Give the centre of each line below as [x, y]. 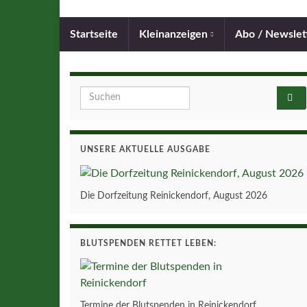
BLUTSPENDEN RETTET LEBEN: [148, 243]
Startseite [94, 34]
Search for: [106, 94]
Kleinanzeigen [175, 34]
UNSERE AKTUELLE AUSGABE [145, 149]
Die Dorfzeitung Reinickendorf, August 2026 [174, 196]
